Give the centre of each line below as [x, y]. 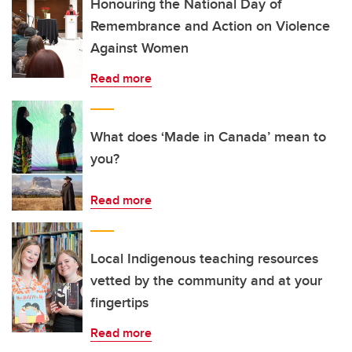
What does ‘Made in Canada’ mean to [208, 137]
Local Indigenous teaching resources [204, 258]
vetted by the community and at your [206, 280]
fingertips [119, 302]
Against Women [139, 48]
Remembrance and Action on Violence [210, 26]
